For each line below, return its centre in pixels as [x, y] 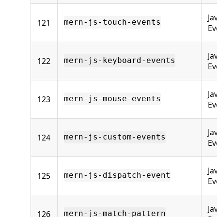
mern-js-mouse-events [112, 99]
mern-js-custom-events [115, 137]
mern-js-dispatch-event [117, 175]
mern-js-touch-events [112, 22]
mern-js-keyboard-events [120, 61]
